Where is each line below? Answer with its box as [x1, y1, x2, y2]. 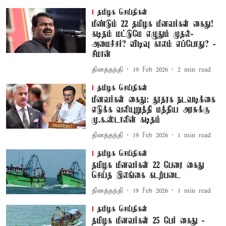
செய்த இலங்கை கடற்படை [91, 171, 181, 181]
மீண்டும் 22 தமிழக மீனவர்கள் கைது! [91, 19, 213, 29]
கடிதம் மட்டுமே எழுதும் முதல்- [91, 29, 193, 39]
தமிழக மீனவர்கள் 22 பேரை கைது [91, 160, 204, 171]
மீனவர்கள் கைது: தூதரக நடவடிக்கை [91, 95, 215, 105]
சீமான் [91, 49, 111, 60]
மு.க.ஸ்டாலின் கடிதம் [91, 115, 160, 125]
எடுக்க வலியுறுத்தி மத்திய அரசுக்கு [91, 105, 210, 115]
